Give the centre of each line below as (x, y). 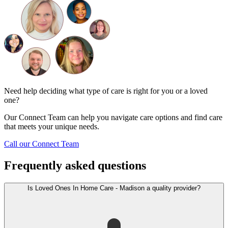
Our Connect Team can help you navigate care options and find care (113, 118)
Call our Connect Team (41, 144)
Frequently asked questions (75, 166)
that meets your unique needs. (52, 127)
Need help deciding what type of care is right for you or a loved (106, 91)
